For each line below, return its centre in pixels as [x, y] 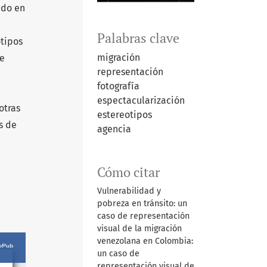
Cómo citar [128, 172]
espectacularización [141, 100]
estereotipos [124, 114]
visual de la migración [139, 228]
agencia [114, 129]
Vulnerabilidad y [129, 191]
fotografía [118, 86]
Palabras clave [138, 38]
